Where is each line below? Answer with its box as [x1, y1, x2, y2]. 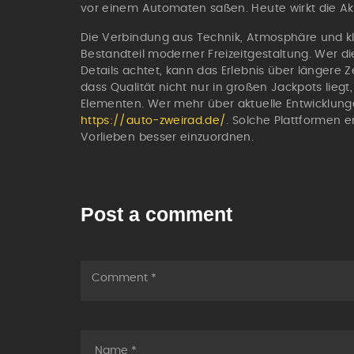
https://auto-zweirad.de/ [81, 115, 227, 126]
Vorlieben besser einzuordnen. [81, 131, 254, 143]
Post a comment [81, 204, 232, 226]
